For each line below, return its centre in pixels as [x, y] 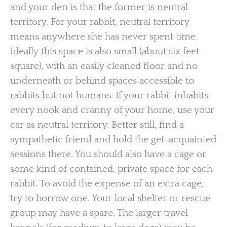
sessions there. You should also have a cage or [108, 154]
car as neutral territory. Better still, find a [97, 125]
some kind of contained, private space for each [111, 169]
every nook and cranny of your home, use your [112, 110]
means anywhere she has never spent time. [104, 36]
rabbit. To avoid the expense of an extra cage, [107, 183]
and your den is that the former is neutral [99, 7]
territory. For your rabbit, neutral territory [100, 22]
